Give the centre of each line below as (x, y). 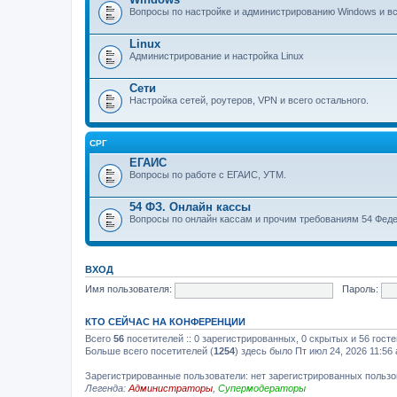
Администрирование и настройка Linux (217, 56)
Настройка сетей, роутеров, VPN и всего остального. (249, 100)
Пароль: (360, 289)
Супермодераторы (262, 388)
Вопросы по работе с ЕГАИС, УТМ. (208, 175)
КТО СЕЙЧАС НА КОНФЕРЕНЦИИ (165, 322)
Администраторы (171, 388)
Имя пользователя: (128, 289)
